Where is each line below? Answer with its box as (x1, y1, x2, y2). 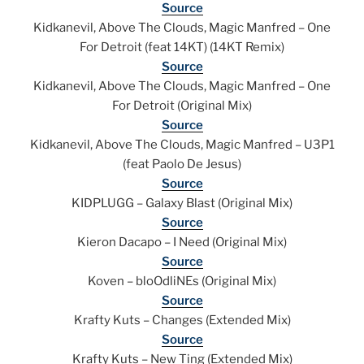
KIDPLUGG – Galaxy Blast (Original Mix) (71, 196, 292, 211)
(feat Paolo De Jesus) (123, 157, 241, 172)
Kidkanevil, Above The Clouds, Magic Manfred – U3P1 (29, 137, 335, 153)
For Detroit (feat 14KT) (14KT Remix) (80, 40, 284, 55)
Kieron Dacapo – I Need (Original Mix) (77, 235, 287, 250)
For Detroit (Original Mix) (112, 98, 252, 114)
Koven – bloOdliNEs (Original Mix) (88, 274, 276, 289)
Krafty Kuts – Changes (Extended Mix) (73, 313, 291, 328)
